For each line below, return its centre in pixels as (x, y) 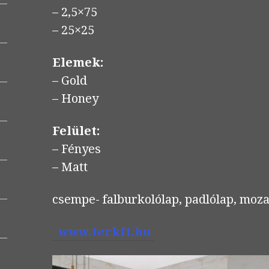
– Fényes (76, 149)
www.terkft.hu (103, 231)
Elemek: (78, 62)
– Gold (69, 80)
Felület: (76, 131)
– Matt (70, 167)
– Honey (75, 98)
